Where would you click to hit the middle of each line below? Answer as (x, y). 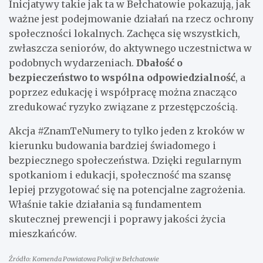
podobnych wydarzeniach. (73, 63)
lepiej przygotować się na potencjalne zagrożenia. (127, 189)
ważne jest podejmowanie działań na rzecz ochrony (131, 18)
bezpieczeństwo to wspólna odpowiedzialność (122, 77)
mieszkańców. (43, 233)
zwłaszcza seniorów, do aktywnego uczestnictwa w (130, 48)
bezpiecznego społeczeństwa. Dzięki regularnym (125, 160)
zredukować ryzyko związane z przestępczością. (123, 107)
